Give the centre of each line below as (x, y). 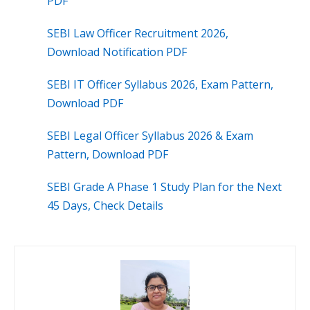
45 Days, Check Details (105, 206)
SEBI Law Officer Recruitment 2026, (138, 34)
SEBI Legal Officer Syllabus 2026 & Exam (150, 136)
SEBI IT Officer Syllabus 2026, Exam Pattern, (160, 85)
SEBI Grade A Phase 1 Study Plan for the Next (164, 187)
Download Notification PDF (117, 52)
